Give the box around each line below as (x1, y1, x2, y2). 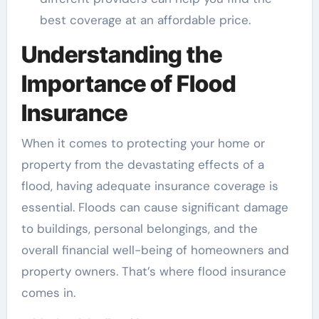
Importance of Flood (21, 70, 236, 98)
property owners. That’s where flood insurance (21, 263, 286, 279)
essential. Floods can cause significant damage (21, 199, 288, 215)
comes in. (21, 284, 75, 300)
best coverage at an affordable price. (39, 12, 251, 28)
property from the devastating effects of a (21, 156, 264, 172)
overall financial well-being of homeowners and (21, 241, 289, 258)
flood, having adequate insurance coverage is (21, 177, 278, 194)
